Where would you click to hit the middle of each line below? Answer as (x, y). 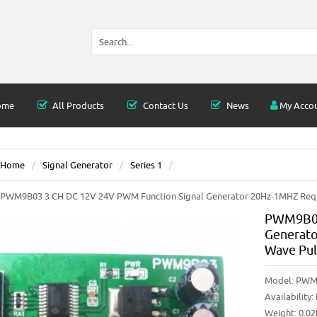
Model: (280, 280)
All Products (77, 105)
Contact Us (164, 105)
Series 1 (146, 165)
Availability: (289, 296)
